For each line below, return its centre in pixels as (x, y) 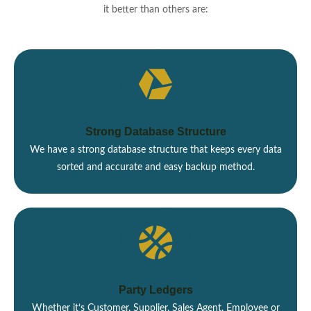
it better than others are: (155, 10)
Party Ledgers (155, 290)
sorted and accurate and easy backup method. (155, 168)
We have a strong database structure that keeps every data (155, 150)
